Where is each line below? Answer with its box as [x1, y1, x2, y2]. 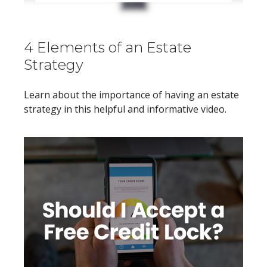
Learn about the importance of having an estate [24, 88, 239, 101]
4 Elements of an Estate [24, 38, 191, 56]
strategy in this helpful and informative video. [24, 102, 226, 116]
